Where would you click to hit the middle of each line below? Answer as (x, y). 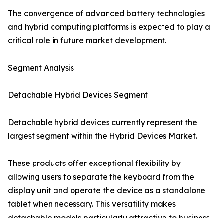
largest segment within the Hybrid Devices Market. (102, 136)
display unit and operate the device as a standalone (107, 191)
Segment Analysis (41, 68)
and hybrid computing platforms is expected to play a (109, 27)
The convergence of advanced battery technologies (106, 13)
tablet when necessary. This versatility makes (92, 204)
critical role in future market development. (87, 41)
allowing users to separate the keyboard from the (101, 177)
